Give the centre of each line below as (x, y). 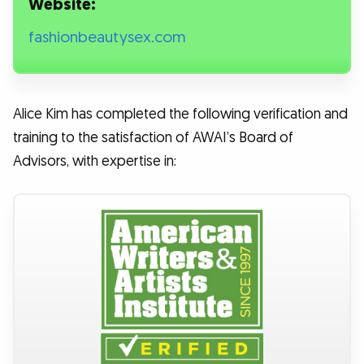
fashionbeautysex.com (108, 38)
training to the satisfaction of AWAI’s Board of (153, 138)
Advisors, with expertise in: (95, 162)
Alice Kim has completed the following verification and (180, 115)
